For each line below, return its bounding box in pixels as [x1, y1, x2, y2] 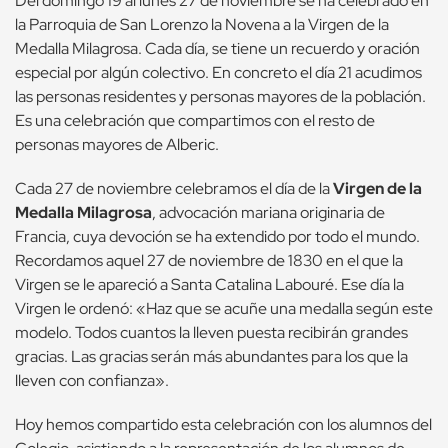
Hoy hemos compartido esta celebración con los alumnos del [15, 414, 432, 436]
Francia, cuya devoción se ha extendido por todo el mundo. [15, 226, 420, 248]
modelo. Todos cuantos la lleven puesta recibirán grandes [15, 322, 408, 344]
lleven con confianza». [15, 370, 169, 392]
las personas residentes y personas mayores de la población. [15, 86, 426, 108]
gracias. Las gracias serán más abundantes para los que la [15, 346, 408, 368]
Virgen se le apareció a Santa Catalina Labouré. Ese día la [15, 274, 404, 296]
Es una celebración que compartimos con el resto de [15, 110, 375, 132]
